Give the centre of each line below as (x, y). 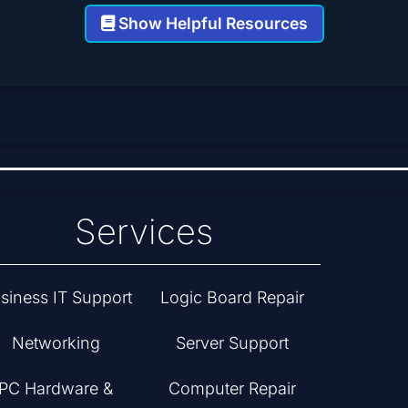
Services (144, 231)
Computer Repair (233, 389)
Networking (56, 343)
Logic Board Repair (233, 298)
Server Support (233, 343)
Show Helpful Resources (211, 24)
